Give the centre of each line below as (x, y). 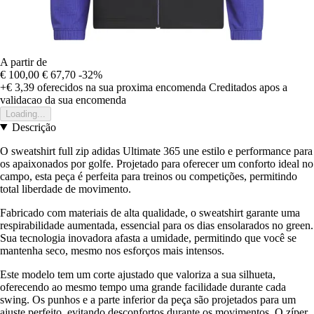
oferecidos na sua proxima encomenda (120, 87)
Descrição (34, 127)
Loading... (26, 114)
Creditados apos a (248, 87)
